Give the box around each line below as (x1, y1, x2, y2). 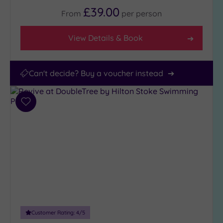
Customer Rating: (31, 209, 76, 217)
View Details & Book (68, 33, 143, 43)
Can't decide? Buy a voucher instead (29, 68, 163, 79)
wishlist (25, 120, 53, 131)
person (136, 8, 162, 19)
